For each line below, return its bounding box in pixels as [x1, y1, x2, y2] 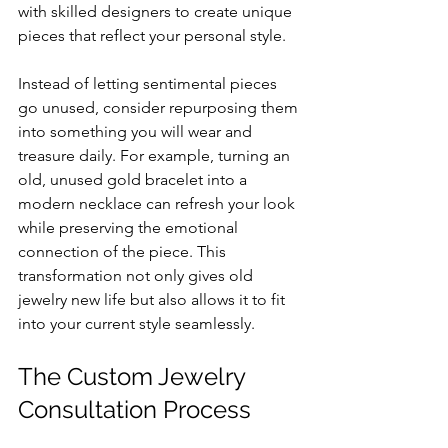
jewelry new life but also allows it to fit [18, 289, 289, 309]
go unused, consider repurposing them [18, 97, 302, 117]
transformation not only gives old [18, 265, 257, 285]
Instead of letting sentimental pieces [18, 73, 281, 93]
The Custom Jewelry [18, 361, 251, 391]
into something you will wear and [18, 121, 256, 141]
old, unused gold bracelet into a [18, 169, 251, 189]
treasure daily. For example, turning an [18, 145, 294, 165]
